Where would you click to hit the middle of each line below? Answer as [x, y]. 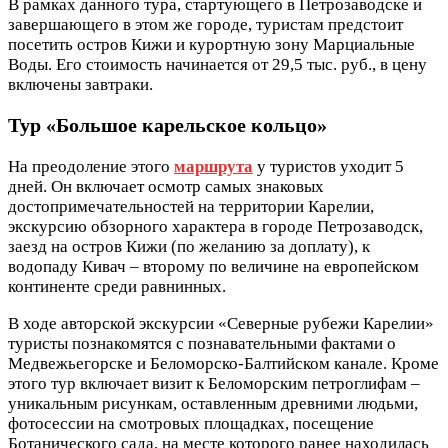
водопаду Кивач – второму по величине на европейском [213, 267]
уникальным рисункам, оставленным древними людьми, [213, 404]
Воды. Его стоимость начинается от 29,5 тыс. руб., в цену [217, 64]
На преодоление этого [91, 167]
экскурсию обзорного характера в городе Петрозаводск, [215, 227]
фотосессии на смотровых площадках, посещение [191, 424]
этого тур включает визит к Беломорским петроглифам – [214, 384]
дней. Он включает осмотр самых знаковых [166, 187]
